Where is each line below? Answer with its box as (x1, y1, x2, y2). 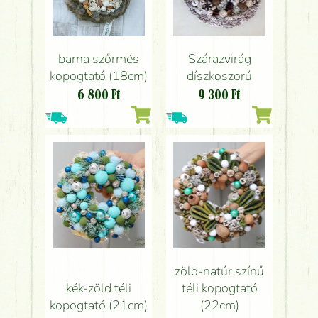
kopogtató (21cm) (50, 297, 148, 314)
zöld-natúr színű (175, 263, 264, 280)
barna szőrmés (58, 50, 139, 67)
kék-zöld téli (66, 280, 131, 297)
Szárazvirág (187, 50, 251, 67)
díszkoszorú (187, 67, 252, 84)
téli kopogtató (181, 280, 258, 297)
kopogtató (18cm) (50, 67, 148, 84)
